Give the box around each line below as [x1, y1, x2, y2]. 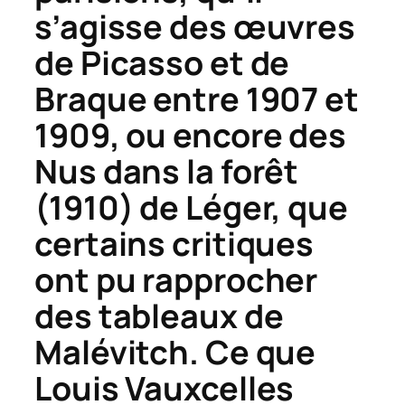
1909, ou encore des [34, 113, 347, 158]
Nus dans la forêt [34, 149, 299, 194]
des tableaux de [34, 294, 284, 339]
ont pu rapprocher [34, 258, 318, 303]
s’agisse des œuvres [34, 5, 356, 50]
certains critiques [34, 221, 315, 267]
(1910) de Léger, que [34, 185, 348, 231]
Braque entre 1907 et [34, 77, 359, 122]
